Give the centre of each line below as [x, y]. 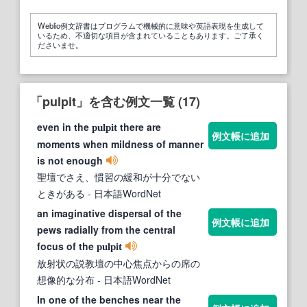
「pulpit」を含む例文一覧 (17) [115, 102]
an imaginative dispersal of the [109, 213]
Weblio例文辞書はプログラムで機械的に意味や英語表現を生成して [151, 26]
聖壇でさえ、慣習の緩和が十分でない [119, 177]
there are [139, 127]
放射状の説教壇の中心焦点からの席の [119, 263]
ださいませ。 [60, 45]
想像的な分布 [66, 280]
